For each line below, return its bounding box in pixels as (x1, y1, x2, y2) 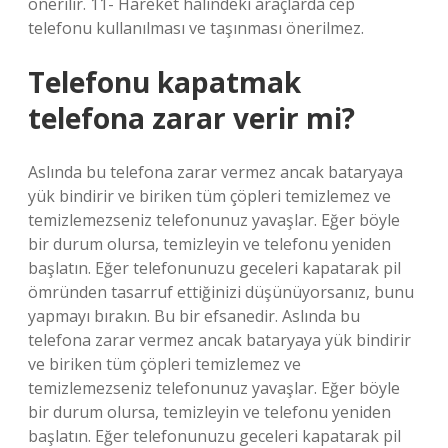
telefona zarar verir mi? (28, 99, 355, 137)
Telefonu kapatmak (28, 63, 301, 101)
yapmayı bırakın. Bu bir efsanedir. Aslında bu (28, 305, 360, 327)
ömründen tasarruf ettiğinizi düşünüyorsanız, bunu (28, 281, 414, 303)
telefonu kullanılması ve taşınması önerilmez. (28, 17, 364, 39)
